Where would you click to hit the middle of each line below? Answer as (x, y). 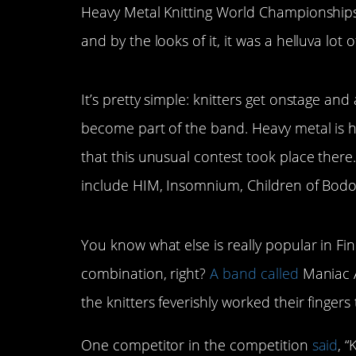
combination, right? (146, 273)
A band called (254, 273)
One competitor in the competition (197, 344)
